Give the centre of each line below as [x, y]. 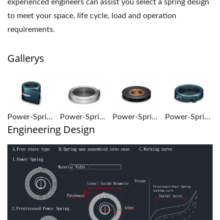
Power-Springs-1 [50, 117]
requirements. [31, 30]
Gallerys [26, 58]
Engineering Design [51, 130]
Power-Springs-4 [207, 117]
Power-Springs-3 [155, 117]
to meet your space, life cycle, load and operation [92, 16]
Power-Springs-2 [102, 117]
